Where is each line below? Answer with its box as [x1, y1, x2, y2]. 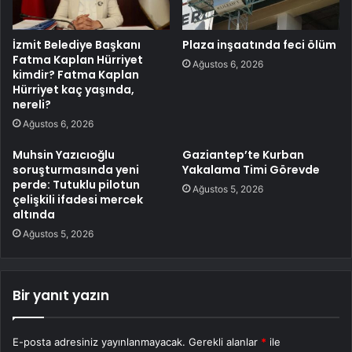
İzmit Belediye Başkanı [13, 37, 141, 53]
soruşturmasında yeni [13, 162, 139, 178]
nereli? [13, 97, 51, 113]
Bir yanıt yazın [13, 286, 109, 306]
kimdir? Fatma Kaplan [13, 67, 139, 83]
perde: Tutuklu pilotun [13, 177, 140, 193]
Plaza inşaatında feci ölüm [182, 37, 336, 53]
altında [13, 207, 55, 223]
